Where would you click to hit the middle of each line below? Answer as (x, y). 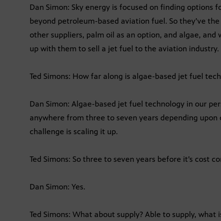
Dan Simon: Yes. (57, 187)
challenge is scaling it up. (74, 132)
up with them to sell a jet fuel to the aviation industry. (124, 49)
